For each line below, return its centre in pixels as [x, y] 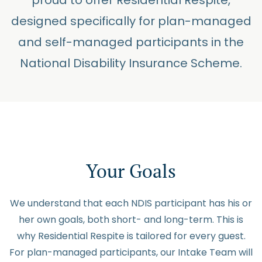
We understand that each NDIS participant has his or [131, 203]
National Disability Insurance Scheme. [131, 63]
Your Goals [131, 171]
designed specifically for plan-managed [131, 21]
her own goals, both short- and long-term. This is [131, 220]
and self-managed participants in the [131, 42]
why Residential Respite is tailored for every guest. [131, 236]
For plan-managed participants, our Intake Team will [131, 252]
